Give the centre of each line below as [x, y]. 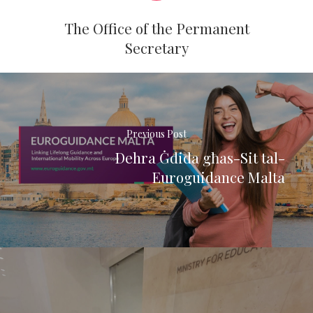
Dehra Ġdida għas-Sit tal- [199, 158]
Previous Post [156, 134]
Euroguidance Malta [218, 177]
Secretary [156, 47]
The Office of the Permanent [156, 28]
